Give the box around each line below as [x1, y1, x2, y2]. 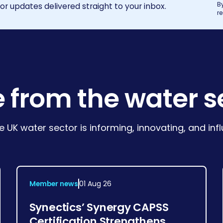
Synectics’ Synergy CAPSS [29, 199, 169, 215]
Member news [29, 178, 78, 189]
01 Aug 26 [79, 178, 111, 189]
